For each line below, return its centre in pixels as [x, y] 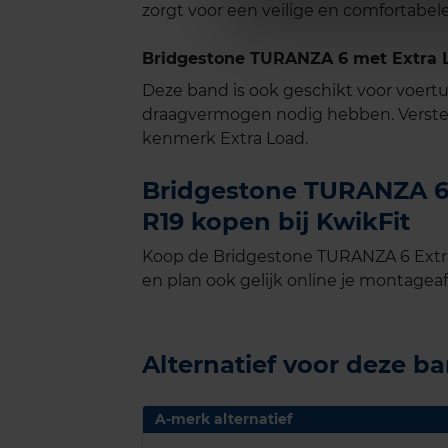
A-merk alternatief [223, 419]
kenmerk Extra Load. [225, 139]
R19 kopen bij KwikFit [276, 222]
